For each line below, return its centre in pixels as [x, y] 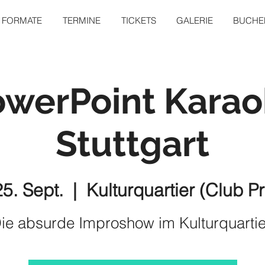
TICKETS [139, 20]
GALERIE [195, 20]
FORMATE [22, 20]
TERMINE [82, 20]
